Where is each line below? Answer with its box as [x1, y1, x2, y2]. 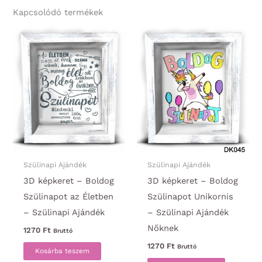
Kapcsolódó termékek [13, 7, 104, 18]
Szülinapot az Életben [23, 191, 113, 202]
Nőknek [147, 223, 178, 234]
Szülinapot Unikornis [147, 191, 233, 202]
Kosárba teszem [35, 247, 89, 256]
